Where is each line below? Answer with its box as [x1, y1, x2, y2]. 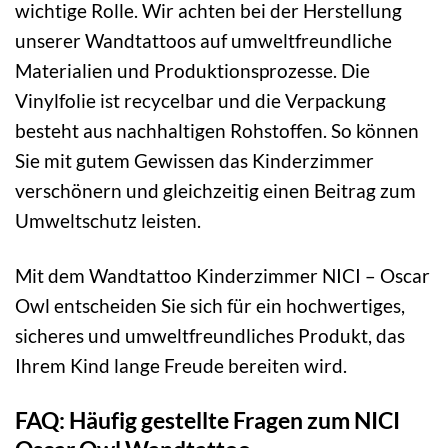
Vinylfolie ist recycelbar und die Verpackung [15, 89, 386, 113]
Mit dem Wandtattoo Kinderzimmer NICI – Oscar [15, 264, 430, 288]
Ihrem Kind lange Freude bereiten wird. [15, 354, 347, 378]
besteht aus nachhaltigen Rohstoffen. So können [15, 119, 419, 143]
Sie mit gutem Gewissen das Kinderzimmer [15, 149, 374, 173]
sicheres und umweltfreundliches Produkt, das [15, 324, 405, 348]
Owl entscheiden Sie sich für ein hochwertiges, [15, 294, 405, 318]
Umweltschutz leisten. [15, 209, 201, 233]
